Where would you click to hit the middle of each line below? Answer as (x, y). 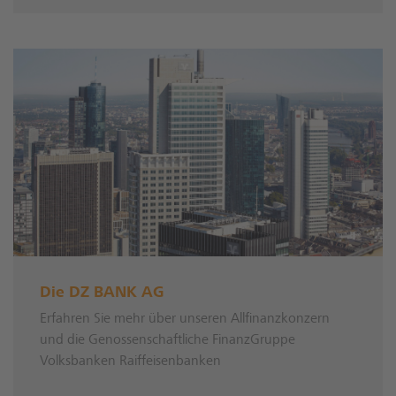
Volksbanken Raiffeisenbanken (130, 362)
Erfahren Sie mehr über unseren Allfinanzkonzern (185, 320)
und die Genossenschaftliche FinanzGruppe (168, 341)
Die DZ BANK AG (102, 294)
